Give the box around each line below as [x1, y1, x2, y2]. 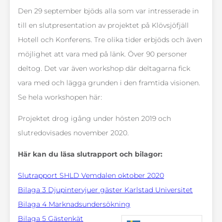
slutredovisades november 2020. [18, 128, 129, 138]
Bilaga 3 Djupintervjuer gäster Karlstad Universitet [18, 185, 193, 195]
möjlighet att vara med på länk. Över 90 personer [18, 50, 187, 59]
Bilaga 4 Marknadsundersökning [18, 200, 130, 209]
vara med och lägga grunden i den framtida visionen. [18, 78, 200, 88]
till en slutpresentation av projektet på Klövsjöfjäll [18, 21, 189, 30]
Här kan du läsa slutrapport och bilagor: [18, 150, 163, 159]
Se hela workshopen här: [18, 93, 102, 102]
